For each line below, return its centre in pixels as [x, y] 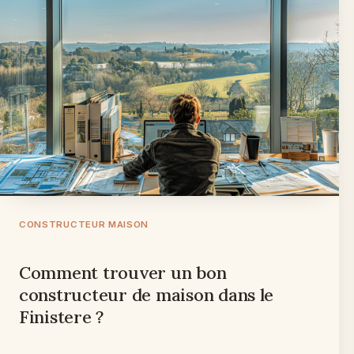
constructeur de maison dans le [147, 295]
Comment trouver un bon [123, 273]
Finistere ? [62, 317]
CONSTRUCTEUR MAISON [84, 225]
